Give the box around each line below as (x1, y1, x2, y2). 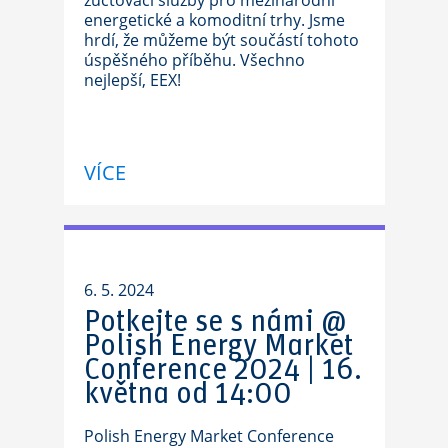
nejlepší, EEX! (83, 69, 181, 91)
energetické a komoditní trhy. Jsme (83, 9, 345, 31)
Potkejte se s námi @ (83, 307, 347, 337)
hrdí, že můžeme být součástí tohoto (83, 29, 359, 51)
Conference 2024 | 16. (83, 355, 362, 385)
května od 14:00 (83, 379, 292, 409)
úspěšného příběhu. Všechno (83, 49, 305, 71)
